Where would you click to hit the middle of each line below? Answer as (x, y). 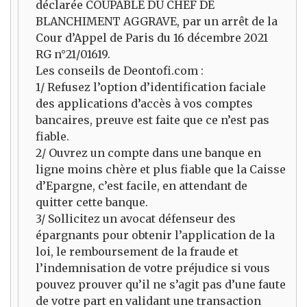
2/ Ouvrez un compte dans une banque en (148, 153)
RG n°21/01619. (73, 54)
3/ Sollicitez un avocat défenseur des (136, 219)
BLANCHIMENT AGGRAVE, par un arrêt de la (157, 22)
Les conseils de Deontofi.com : (120, 71)
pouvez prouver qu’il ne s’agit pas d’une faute (161, 285)
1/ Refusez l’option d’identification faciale (151, 87)
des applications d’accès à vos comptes (144, 104)
